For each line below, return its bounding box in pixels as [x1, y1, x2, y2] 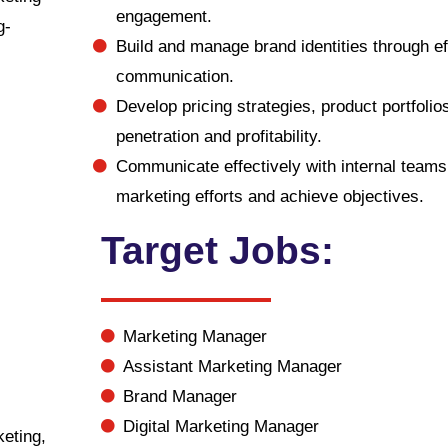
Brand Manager [123, 387, 238, 406]
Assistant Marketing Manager [123, 357, 343, 376]
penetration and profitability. [115, 127, 322, 146]
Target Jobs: [100, 229, 334, 272]
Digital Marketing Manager [123, 417, 320, 436]
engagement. [115, 7, 212, 26]
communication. [115, 67, 234, 86]
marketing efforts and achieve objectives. [115, 187, 424, 206]
